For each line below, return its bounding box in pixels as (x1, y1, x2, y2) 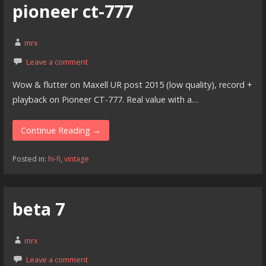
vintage (64, 153, 89, 164)
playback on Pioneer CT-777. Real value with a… (12, 94, 198, 106)
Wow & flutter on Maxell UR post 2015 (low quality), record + (12, 79, 252, 91)
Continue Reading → (21, 124, 101, 136)
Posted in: (12, 153, 48, 164)
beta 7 (12, 197, 65, 221)
